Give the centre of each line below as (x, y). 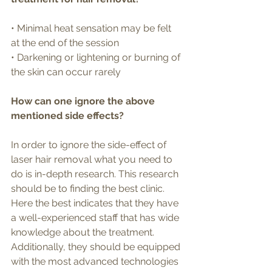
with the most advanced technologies (96, 261)
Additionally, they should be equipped (97, 246)
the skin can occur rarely (67, 72)
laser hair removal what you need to (93, 159)
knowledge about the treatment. (84, 232)
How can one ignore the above (84, 101)
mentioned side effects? (67, 115)
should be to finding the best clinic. (89, 188)
